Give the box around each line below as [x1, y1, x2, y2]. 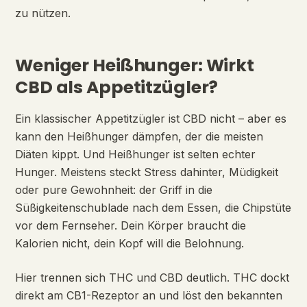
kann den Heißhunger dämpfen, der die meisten [15, 130, 263, 143]
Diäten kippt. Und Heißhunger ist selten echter [15, 147, 256, 161]
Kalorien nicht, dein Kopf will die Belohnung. [15, 236, 244, 250]
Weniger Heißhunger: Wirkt [15, 53, 254, 77]
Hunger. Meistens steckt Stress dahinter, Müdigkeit [15, 165, 278, 179]
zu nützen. [15, 6, 71, 20]
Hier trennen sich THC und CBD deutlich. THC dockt [15, 271, 289, 284]
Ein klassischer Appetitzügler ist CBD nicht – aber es [15, 112, 286, 125]
